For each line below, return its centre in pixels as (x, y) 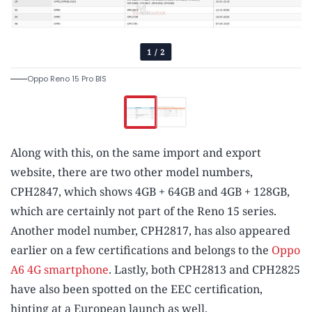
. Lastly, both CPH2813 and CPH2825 (204, 270)
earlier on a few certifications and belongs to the (141, 250)
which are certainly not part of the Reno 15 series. (143, 211)
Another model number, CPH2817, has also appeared (150, 231)
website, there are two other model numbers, (132, 172)
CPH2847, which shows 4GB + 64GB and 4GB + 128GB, (150, 192)
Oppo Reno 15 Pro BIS (67, 79)
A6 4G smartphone (60, 270)
